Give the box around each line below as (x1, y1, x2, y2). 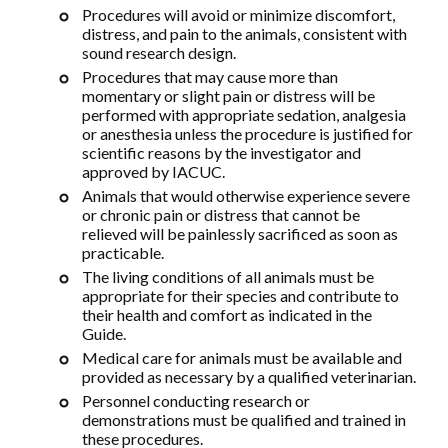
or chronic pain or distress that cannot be (82, 204, 360, 224)
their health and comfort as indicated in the (82, 304, 372, 324)
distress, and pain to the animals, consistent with (82, 23, 407, 43)
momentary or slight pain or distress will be (82, 85, 375, 105)
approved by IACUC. (82, 161, 225, 181)
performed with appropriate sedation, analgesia (82, 104, 406, 124)
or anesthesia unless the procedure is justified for (82, 123, 413, 143)
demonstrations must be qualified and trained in (82, 409, 406, 429)
